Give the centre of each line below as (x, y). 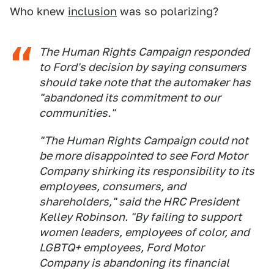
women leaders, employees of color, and (144, 232)
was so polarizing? (168, 12)
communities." (77, 113)
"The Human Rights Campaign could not (144, 141)
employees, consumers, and (113, 187)
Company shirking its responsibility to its (147, 171)
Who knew (39, 12)
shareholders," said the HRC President (139, 202)
